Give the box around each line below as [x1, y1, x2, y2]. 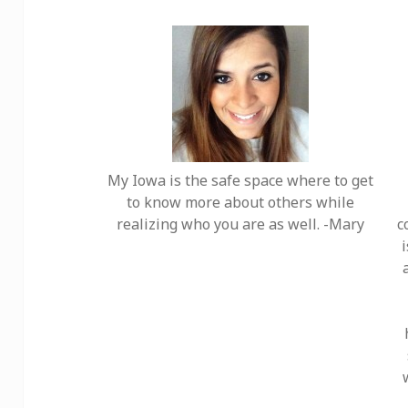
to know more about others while [126, 191, 354, 212]
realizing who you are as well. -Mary [116, 213, 364, 234]
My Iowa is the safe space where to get [107, 169, 373, 190]
